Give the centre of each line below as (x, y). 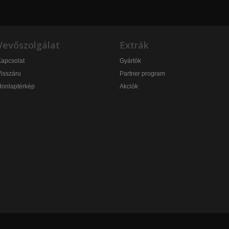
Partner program (142, 73)
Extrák (134, 45)
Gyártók (130, 61)
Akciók (129, 86)
